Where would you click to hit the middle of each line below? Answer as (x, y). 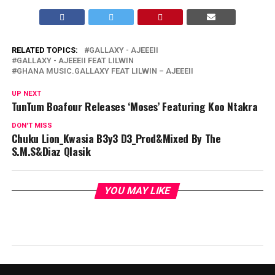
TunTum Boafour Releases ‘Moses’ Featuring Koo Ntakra (134, 106)
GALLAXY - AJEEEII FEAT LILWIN (75, 60)
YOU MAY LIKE (138, 191)
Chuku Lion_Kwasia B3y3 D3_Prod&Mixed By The (116, 138)
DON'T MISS (32, 126)
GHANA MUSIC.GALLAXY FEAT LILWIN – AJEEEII (105, 71)
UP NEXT (26, 94)
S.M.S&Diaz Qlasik (51, 151)
